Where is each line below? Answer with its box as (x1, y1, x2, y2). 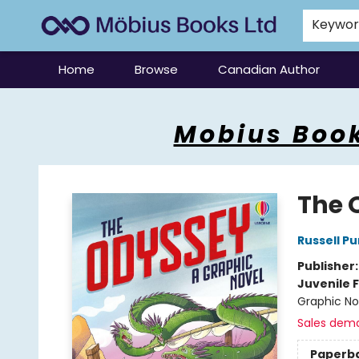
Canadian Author (218, 61, 320, 78)
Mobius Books (12, 95, 87, 111)
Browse (135, 61, 178, 78)
